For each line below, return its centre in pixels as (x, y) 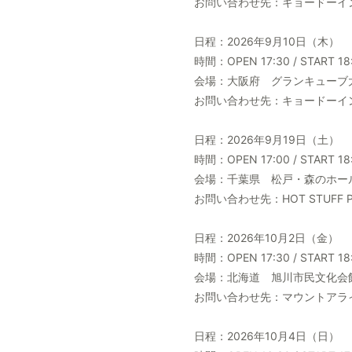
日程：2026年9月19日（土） (267, 139)
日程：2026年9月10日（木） (267, 41)
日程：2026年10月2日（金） (266, 238)
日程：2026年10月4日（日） (267, 336)
